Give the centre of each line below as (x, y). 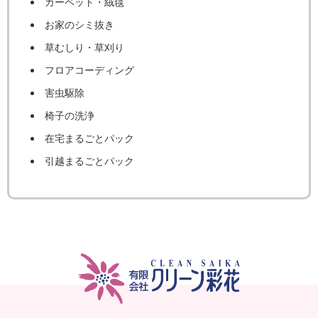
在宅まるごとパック (89, 138)
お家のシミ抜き (79, 25)
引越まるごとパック (89, 161)
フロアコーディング (89, 70)
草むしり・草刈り (84, 48)
